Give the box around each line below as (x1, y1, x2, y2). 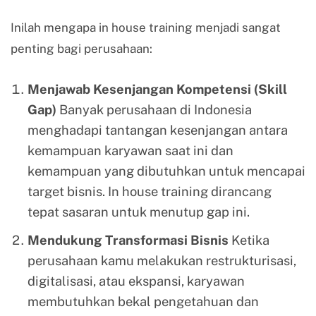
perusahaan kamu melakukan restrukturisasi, (27, 253, 296, 268)
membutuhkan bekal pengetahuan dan (27, 293, 259, 309)
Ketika (228, 232, 269, 248)
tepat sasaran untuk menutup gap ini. (27, 204, 250, 219)
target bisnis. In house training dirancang (27, 183, 272, 199)
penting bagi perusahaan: (11, 42, 152, 56)
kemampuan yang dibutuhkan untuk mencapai (27, 163, 305, 178)
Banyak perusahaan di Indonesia (56, 102, 252, 117)
